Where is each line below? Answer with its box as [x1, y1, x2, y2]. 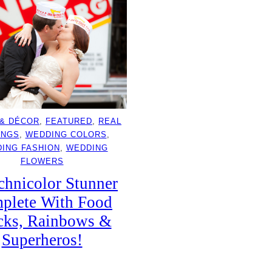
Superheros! [1, 231, 83, 250]
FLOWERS [20, 157, 64, 166]
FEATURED [46, 117, 93, 126]
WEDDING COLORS [25, 130, 107, 140]
